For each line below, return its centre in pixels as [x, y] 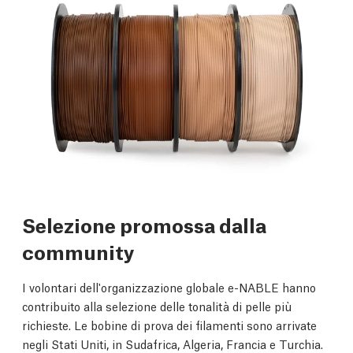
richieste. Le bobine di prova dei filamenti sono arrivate [169, 325]
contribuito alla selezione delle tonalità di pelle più [157, 306]
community [78, 251]
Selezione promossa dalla [144, 225]
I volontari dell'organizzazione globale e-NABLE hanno [169, 287]
